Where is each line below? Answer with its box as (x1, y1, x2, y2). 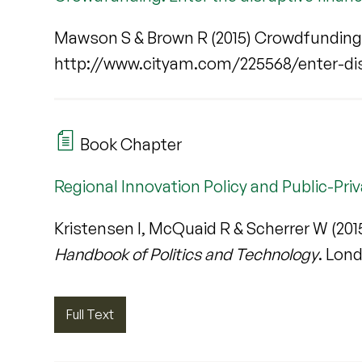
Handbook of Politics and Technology (54, 243, 319, 264)
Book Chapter (77, 133, 183, 154)
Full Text (66, 305, 115, 322)
